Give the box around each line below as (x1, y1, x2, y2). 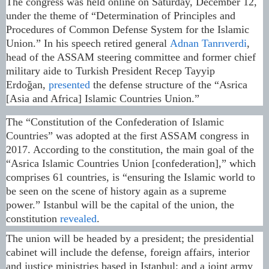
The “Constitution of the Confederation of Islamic (6, 116, 224, 128)
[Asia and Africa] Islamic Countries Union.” (6, 92, 199, 105)
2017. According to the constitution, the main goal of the (6, 144, 254, 156)
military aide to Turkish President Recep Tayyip (6, 65, 215, 77)
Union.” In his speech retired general (6, 37, 170, 50)
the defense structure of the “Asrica (90, 79, 247, 91)
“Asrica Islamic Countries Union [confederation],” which (6, 157, 256, 170)
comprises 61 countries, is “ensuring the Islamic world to (6, 171, 255, 184)
